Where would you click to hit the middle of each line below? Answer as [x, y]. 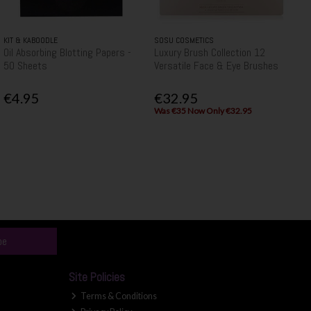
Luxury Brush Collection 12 [209, 52]
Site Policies [96, 278]
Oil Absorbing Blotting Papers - [67, 52]
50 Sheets [25, 65]
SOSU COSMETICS [184, 40]
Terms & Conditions [118, 296]
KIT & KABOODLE [30, 40]
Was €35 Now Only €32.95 [203, 111]
